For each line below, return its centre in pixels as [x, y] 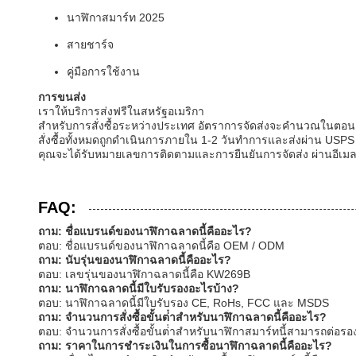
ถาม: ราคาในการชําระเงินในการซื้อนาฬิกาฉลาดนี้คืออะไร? [185, 346]
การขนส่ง [62, 97]
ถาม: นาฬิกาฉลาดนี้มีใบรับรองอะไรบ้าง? [139, 288]
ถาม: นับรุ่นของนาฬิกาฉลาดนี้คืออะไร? [135, 260]
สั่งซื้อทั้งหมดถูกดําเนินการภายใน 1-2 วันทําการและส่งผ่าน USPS [196, 140]
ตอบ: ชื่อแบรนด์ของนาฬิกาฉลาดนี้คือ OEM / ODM [161, 246]
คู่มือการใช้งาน [103, 72]
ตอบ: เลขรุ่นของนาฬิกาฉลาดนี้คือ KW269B [144, 274]
